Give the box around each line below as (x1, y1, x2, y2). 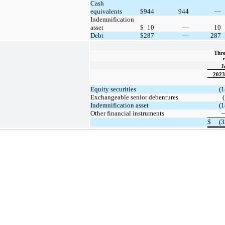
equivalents (90, 7, 122, 15)
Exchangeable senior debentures (90, 93, 178, 101)
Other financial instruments (90, 109, 164, 117)
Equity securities (90, 85, 136, 93)
